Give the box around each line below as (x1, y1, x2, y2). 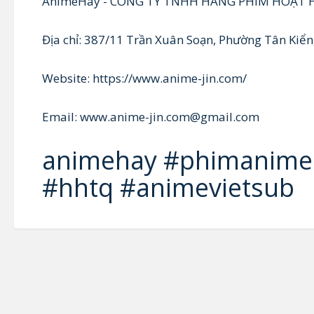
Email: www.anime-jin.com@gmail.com (42, 109, 259, 125)
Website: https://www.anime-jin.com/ (42, 70, 247, 86)
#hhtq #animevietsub (42, 170, 294, 205)
